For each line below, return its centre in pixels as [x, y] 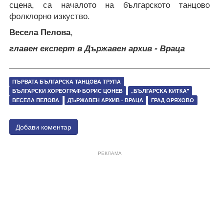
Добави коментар [44, 127]
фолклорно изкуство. [50, 16]
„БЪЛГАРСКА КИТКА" [160, 91]
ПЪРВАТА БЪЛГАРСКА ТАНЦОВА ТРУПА [67, 82]
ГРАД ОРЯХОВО [173, 100]
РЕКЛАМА [109, 153]
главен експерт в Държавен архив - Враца [97, 48]
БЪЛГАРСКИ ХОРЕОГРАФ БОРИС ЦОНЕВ [68, 91]
